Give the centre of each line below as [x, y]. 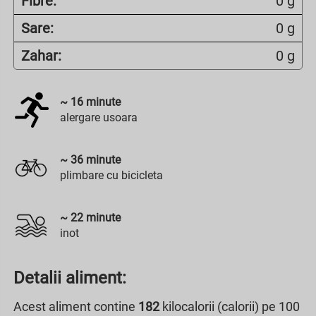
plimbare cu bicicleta [111, 175]
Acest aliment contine [76, 306]
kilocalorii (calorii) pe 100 [230, 306]
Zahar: [41, 55]
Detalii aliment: [70, 278]
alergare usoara [99, 117]
